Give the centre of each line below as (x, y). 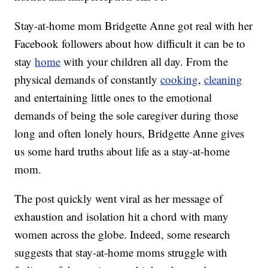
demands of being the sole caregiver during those (127, 115)
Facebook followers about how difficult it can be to (130, 44)
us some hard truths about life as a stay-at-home (122, 151)
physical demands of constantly (88, 80)
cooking (179, 80)
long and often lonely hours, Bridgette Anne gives (130, 133)
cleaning (223, 80)
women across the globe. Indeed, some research (123, 234)
